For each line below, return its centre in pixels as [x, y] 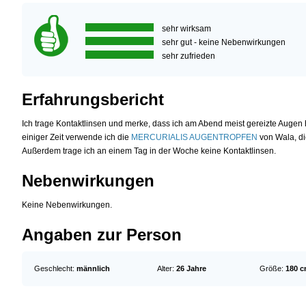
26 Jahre [191, 269]
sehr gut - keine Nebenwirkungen [224, 42]
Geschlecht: [55, 269]
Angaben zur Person [102, 234]
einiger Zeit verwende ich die [76, 137]
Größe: [273, 269]
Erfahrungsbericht [93, 99]
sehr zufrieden [189, 56]
